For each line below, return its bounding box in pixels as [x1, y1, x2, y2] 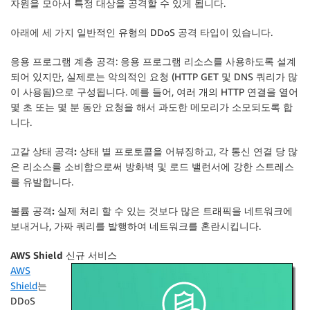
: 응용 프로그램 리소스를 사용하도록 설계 [116, 55, 296, 67]
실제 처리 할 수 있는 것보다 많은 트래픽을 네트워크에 [55, 205, 293, 217]
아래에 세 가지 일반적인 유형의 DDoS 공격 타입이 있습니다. [10, 26, 273, 38]
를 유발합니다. [10, 176, 73, 188]
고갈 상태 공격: [10, 145, 77, 157]
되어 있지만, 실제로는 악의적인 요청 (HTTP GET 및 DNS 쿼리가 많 [10, 71, 298, 82]
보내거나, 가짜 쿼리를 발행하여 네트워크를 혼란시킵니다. [10, 220, 261, 232]
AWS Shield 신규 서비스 [10, 249, 117, 261]
